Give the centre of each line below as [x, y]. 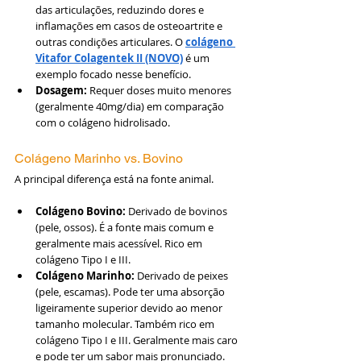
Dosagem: [61, 90]
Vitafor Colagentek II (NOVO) [109, 58]
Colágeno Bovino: [81, 211]
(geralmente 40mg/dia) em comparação [131, 106]
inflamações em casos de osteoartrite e [130, 25]
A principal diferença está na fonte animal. [114, 178]
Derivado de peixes [183, 275]
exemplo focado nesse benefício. [113, 74]
